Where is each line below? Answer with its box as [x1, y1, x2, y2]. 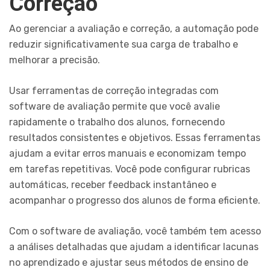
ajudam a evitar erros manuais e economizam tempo [9, 148, 246, 160]
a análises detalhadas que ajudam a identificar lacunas [9, 241, 259, 253]
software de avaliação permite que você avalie [9, 101, 220, 113]
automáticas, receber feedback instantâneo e [9, 179, 216, 191]
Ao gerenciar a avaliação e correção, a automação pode [9, 23, 259, 35]
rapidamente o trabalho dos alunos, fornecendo [9, 116, 225, 128]
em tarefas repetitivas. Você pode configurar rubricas [9, 163, 250, 175]
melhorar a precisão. [9, 54, 100, 66]
